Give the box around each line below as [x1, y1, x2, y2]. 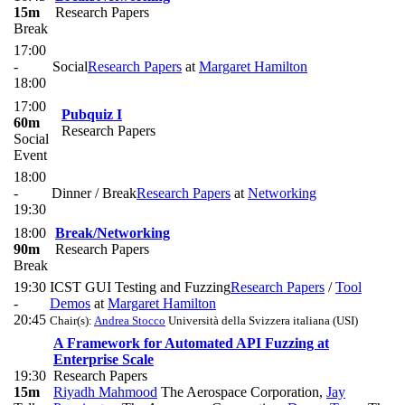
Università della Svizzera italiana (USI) [165, 314, 358, 328]
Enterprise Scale [53, 352, 154, 368]
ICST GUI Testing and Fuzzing [50, 279, 231, 296]
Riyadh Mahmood [53, 384, 157, 400]
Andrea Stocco [94, 314, 165, 328]
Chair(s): [50, 314, 94, 328]
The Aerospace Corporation [157, 384, 319, 400]
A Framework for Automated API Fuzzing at [53, 335, 329, 352]
